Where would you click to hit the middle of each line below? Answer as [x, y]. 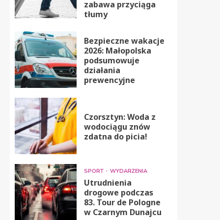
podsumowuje [111, 60]
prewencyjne [109, 80]
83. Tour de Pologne [122, 202]
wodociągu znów [117, 127]
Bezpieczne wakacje [124, 41]
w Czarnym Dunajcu [123, 212]
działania [102, 70]
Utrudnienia [108, 182]
